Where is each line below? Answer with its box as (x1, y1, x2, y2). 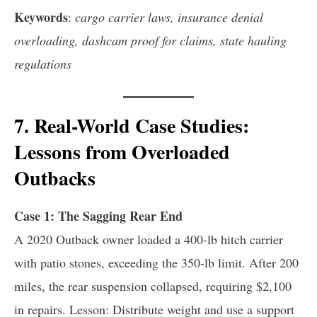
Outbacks (14, 163, 96, 192)
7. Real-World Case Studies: (14, 110, 249, 140)
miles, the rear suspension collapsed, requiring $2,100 (14, 277, 292, 295)
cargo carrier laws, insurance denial (75, 8, 263, 26)
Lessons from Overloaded (14, 137, 230, 166)
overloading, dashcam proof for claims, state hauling (14, 32, 287, 50)
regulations (14, 55, 71, 73)
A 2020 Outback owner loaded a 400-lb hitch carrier (14, 231, 283, 248)
